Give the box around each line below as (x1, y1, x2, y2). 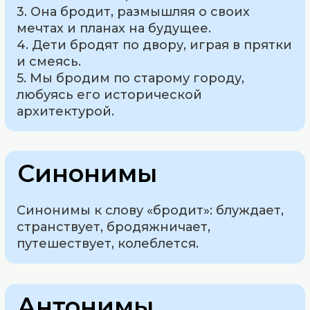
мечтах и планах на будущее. (17, 20, 212, 36)
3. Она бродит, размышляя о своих (17, 3, 250, 19)
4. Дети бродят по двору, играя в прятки (17, 37, 293, 53)
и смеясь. (17, 53, 82, 69)
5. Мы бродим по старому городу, (17, 70, 245, 86)
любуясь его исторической (17, 86, 203, 102)
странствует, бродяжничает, (17, 219, 211, 235)
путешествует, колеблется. (17, 236, 199, 252)
